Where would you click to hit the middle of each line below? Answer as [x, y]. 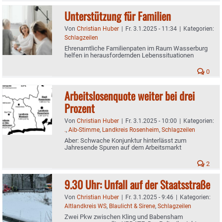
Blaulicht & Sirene [132, 206]
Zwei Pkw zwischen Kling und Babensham [124, 217]
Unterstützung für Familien [118, 16]
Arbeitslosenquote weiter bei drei [130, 95]
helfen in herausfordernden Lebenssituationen [129, 55]
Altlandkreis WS [85, 206]
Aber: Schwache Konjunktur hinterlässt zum [125, 140]
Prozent [80, 108]
